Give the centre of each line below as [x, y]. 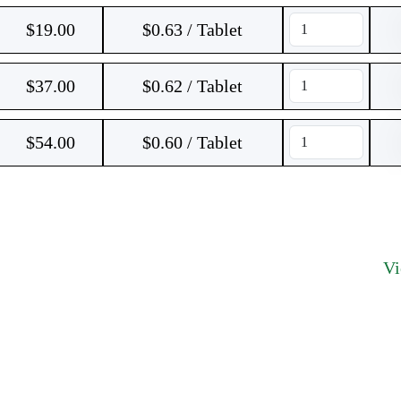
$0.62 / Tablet [192, 86]
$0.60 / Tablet [192, 142]
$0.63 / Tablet [192, 30]
